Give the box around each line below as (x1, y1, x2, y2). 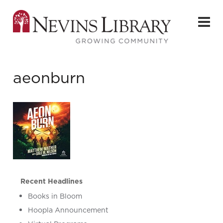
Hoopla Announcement (28, 205, 109, 216)
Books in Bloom (28, 191, 83, 202)
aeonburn (13, 67, 86, 89)
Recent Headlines (20, 176, 83, 187)
